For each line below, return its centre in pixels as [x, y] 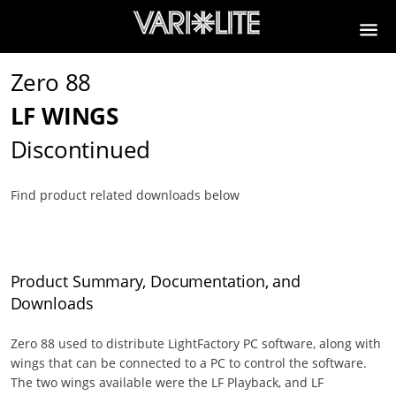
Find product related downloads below [125, 195]
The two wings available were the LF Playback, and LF [167, 382]
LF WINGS [64, 116]
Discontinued [80, 149]
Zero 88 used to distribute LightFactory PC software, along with [195, 343]
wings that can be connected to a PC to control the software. [188, 363]
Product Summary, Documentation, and [156, 281]
